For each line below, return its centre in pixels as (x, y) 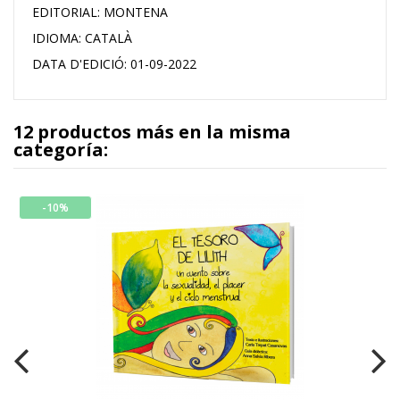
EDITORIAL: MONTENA (100, 12)
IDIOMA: (57, 38)
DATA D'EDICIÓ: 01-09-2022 (114, 64)
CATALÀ (108, 38)
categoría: (61, 150)
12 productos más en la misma (152, 132)
